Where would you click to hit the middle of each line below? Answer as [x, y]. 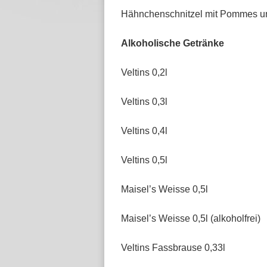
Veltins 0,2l [144, 72]
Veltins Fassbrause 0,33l [173, 248]
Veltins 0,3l [144, 102]
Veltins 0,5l [144, 160]
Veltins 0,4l [144, 131]
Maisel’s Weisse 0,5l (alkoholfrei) [191, 218]
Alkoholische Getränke [173, 43]
